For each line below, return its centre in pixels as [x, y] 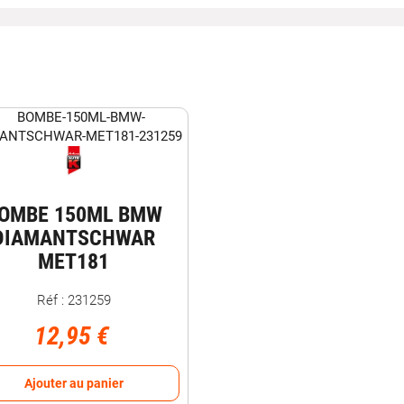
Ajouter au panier [73, 383]
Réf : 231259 [73, 300]
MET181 [73, 261]
